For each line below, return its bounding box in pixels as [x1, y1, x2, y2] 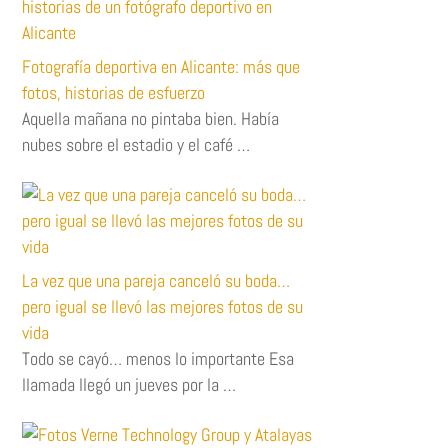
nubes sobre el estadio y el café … [22, 132, 251, 156]
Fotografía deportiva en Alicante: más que [22, 54, 301, 78]
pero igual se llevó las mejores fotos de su [22, 294, 304, 318]
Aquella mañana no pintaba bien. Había [22, 106, 280, 130]
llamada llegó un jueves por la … [22, 372, 237, 396]
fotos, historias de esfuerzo [22, 80, 206, 104]
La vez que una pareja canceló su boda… [22, 268, 291, 292]
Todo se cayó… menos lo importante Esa [22, 346, 295, 370]
